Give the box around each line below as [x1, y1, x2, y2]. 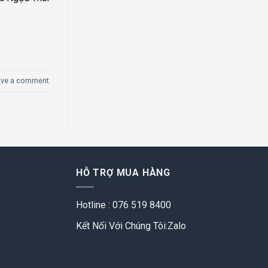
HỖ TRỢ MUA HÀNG [76, 166, 170, 178]
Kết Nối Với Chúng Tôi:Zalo [76, 220, 186, 232]
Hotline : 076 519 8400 [76, 199, 171, 211]
